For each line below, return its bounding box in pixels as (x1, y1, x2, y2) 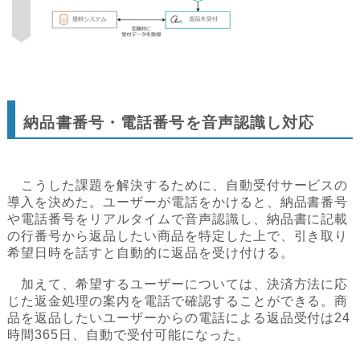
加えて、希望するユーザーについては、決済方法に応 (7, 276, 349, 291)
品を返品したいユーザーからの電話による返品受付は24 (7, 310, 351, 325)
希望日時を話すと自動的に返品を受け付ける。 (7, 245, 294, 260)
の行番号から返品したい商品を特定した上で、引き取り (7, 228, 349, 243)
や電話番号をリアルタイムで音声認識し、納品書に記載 (7, 211, 349, 226)
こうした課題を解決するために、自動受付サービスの (7, 178, 349, 192)
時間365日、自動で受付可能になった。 (7, 327, 250, 342)
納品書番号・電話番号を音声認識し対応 (23, 113, 315, 131)
